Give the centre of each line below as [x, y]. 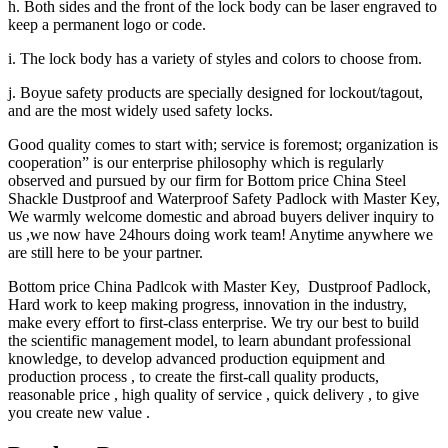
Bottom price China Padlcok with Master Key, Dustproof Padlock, [219, 286]
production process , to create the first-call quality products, [193, 376]
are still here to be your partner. [105, 252]
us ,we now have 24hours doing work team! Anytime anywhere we [220, 234]
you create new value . [79, 412]
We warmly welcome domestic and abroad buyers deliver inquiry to [221, 216]
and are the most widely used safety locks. [140, 110]
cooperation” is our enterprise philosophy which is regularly [196, 162]
